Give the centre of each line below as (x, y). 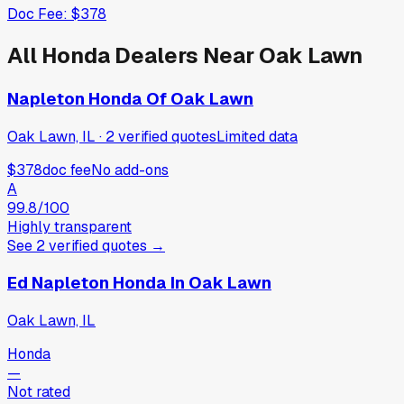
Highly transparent (69, 226)
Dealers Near (184, 56)
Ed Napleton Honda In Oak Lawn (139, 283)
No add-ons (130, 170)
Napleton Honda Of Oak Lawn (130, 99)
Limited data (257, 136)
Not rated (39, 392)
